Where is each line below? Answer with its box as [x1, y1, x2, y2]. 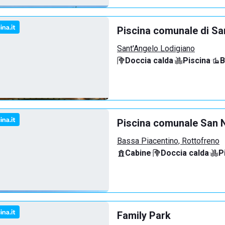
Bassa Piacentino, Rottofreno [117, 136, 219, 146]
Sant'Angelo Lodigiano [117, 44, 195, 53]
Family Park [117, 209, 171, 221]
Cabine [125, 148, 151, 158]
